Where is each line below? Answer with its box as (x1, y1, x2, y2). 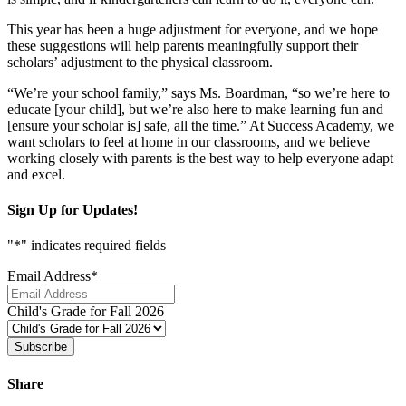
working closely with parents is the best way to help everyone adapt (7, 150, 393, 166)
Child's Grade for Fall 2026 (7, 304, 164, 320)
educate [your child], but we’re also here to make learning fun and (7, 101, 383, 117)
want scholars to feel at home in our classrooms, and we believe (7, 133, 370, 150)
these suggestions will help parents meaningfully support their (7, 37, 358, 53)
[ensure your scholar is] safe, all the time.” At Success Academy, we (7, 117, 394, 133)
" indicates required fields (21, 237, 166, 254)
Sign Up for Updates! (7, 202, 138, 218)
